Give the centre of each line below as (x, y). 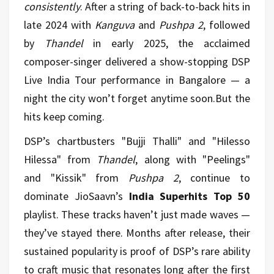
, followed (227, 24)
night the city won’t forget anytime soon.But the (137, 98)
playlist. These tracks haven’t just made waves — (137, 214)
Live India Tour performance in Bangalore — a (137, 80)
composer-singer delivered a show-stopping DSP (137, 61)
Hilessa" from (61, 159)
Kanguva (115, 24)
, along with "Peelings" (193, 159)
